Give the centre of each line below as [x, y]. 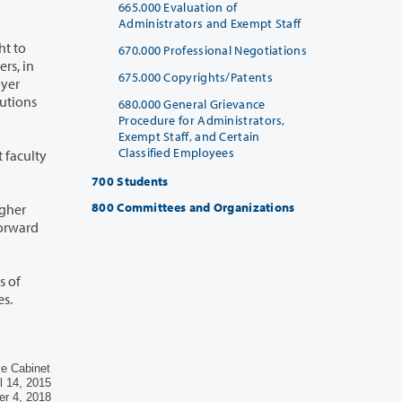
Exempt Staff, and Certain [189, 136]
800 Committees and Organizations [193, 207]
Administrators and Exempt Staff [210, 23]
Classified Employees [176, 152]
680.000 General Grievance [192, 104]
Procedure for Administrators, [202, 120]
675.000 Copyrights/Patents [196, 77]
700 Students [130, 181]
